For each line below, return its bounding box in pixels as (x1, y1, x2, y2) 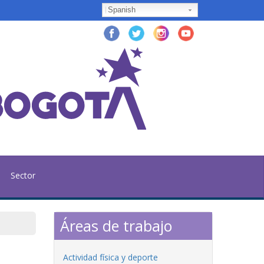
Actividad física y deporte (63, 251, 158, 263)
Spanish (108, 5, 136, 14)
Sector (11, 169, 35, 181)
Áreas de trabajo (60, 215, 172, 236)
